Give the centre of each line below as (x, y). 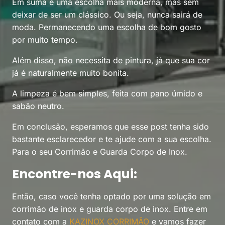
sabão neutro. (38, 106)
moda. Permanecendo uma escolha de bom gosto (107, 27)
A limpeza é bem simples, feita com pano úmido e (107, 93)
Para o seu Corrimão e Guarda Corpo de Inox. (100, 152)
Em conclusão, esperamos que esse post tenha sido (110, 127)
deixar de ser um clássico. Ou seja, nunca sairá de (107, 15)
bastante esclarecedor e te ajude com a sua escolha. (112, 139)
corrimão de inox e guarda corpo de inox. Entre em (110, 209)
